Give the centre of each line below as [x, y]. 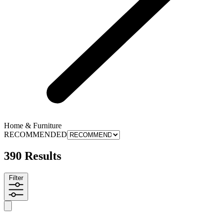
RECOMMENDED [36, 135]
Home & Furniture [33, 126]
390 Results [33, 156]
